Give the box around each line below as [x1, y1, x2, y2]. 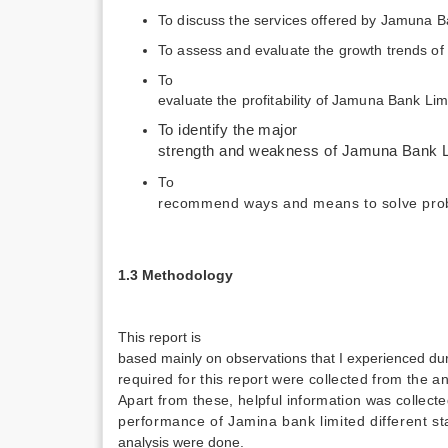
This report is [118, 329, 201, 345]
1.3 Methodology [118, 267, 233, 283]
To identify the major [158, 122, 298, 138]
